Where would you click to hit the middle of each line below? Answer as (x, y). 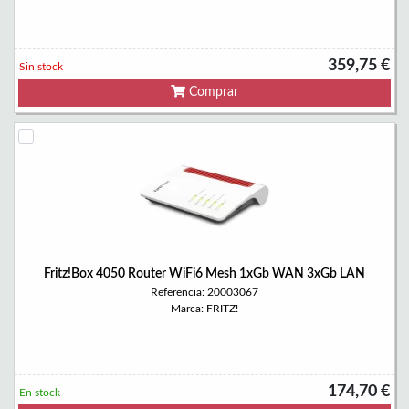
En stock (40, 393)
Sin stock (41, 67)
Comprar (212, 92)
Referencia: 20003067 (204, 292)
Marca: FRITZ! (204, 309)
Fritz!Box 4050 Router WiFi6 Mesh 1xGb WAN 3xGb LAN (204, 274)
